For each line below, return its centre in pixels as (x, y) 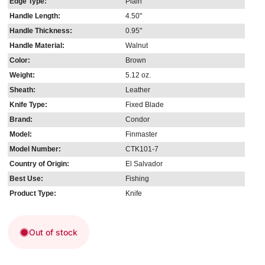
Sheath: (22, 90)
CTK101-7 (142, 149)
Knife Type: (28, 105)
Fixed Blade (145, 105)
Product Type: (33, 194)
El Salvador (144, 164)
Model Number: (35, 149)
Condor (138, 120)
